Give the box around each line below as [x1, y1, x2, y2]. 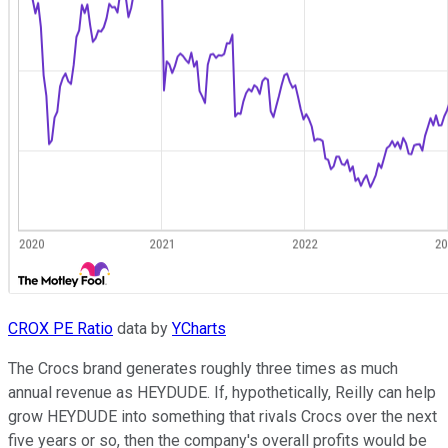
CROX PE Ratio [8, 318, 113, 338]
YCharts [172, 318, 226, 338]
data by [113, 318, 172, 338]
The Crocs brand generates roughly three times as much [8, 358, 398, 378]
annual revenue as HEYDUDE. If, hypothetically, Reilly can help [8, 382, 436, 402]
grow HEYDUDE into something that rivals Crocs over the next [8, 406, 437, 426]
